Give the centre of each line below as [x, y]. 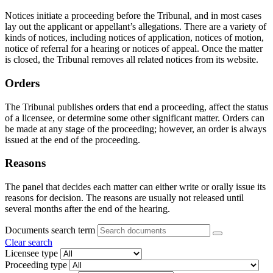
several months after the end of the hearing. [87, 209]
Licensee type [31, 253]
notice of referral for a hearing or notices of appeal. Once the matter [134, 49]
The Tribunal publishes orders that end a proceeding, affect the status [136, 107]
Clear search [29, 243]
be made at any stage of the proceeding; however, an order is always [136, 129]
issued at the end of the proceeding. [73, 140]
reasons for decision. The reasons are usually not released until [124, 198]
